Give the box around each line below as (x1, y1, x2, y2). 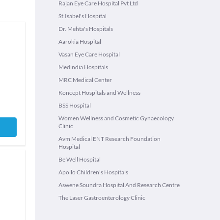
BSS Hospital (58, 102, 91, 109)
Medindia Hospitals (58, 63, 108, 71)
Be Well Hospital (58, 156, 101, 163)
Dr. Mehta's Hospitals (58, 25, 113, 32)
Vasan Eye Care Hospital (58, 51, 120, 58)
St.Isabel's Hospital (58, 12, 107, 20)
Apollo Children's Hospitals (58, 168, 128, 176)
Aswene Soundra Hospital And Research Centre (58, 181, 180, 189)
